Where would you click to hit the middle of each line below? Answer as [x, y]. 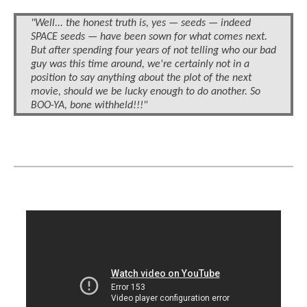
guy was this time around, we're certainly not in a [140, 65]
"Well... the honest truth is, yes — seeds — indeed [141, 24]
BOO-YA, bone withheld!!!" [89, 106]
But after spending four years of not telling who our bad [153, 51]
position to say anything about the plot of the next [141, 78]
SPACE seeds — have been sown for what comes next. [149, 37]
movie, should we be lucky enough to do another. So [146, 92]
